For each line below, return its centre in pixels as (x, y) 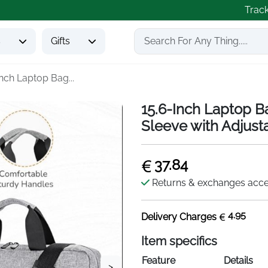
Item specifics (179, 241)
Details (238, 261)
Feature (159, 261)
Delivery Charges (180, 217)
